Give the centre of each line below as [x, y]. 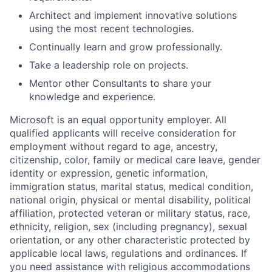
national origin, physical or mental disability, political [130, 200]
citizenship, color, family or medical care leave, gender [135, 160]
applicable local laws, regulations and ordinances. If [128, 253]
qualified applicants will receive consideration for [123, 133]
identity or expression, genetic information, [109, 173]
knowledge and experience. [92, 97]
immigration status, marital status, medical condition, [131, 186]
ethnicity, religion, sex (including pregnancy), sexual [128, 226]
